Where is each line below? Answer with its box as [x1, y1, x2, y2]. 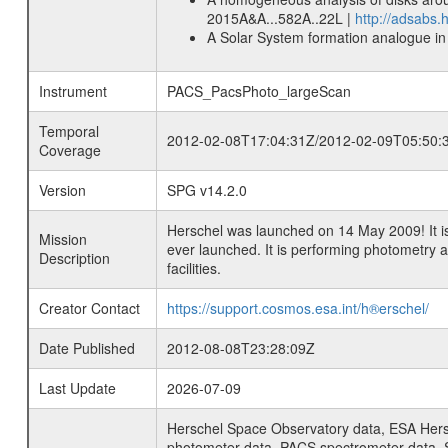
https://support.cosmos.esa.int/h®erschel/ [166, 298, 429, 318]
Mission [38, 229, 87, 249]
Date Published [38, 338, 135, 358]
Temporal [38, 121, 99, 141]
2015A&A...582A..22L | [206, 8, 355, 28]
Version [38, 180, 86, 200]
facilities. [166, 258, 221, 278]
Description [38, 248, 110, 268]
